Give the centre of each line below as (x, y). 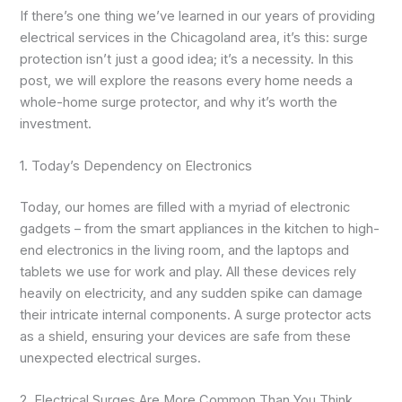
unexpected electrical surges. (111, 358)
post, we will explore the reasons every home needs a (187, 80)
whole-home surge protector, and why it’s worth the (179, 102)
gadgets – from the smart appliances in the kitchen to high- (200, 229)
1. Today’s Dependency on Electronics (136, 166)
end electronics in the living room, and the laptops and (185, 251)
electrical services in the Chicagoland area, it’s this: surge (194, 37)
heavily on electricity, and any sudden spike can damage (192, 294)
